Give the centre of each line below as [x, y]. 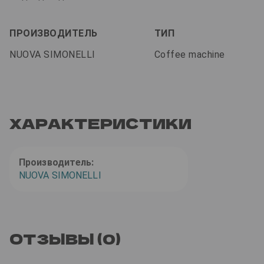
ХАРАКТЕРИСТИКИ [100, 123]
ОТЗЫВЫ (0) [65, 239]
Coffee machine [189, 55]
